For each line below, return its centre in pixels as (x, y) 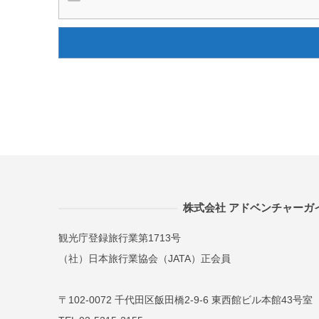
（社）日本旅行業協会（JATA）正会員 (145, 258)
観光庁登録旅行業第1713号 (120, 238)
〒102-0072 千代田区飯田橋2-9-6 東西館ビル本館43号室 (185, 300)
